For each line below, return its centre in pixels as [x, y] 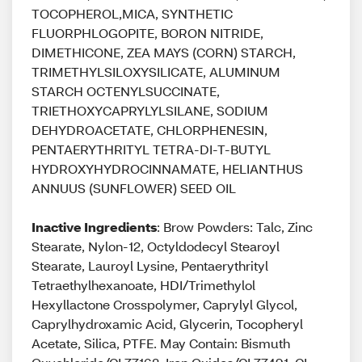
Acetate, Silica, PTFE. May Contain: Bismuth [161, 343]
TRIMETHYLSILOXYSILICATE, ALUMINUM [156, 72]
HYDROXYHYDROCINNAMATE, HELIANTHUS [167, 168]
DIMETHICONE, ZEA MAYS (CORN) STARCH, [164, 52]
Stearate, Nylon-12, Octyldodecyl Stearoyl [156, 246]
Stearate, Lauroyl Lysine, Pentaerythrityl [150, 265]
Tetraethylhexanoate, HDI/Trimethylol [143, 285]
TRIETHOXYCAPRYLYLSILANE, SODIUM [150, 110]
